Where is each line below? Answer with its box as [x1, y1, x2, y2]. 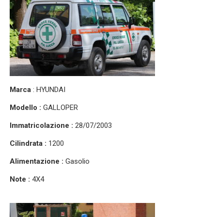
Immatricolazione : [10, 121, 75, 130]
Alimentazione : [10, 156, 63, 166]
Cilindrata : [10, 139, 48, 148]
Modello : [10, 103, 43, 112]
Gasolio [63, 156, 90, 166]
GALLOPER [43, 103, 78, 112]
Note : [10, 174, 30, 184]
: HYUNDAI [31, 85, 65, 94]
